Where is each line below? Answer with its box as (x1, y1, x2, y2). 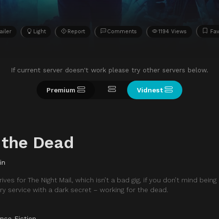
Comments (107, 28, 137, 35)
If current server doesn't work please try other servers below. (11, 66, 208, 74)
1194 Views (158, 28, 187, 35)
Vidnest (137, 86, 163, 94)
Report (67, 28, 86, 35)
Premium (46, 86, 75, 94)
